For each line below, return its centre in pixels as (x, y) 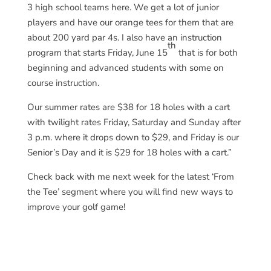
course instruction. (63, 83)
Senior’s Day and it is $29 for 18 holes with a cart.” (129, 152)
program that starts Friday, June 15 (97, 53)
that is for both (207, 53)
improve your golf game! (76, 207)
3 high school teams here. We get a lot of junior (123, 7)
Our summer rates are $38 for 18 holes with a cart (128, 107)
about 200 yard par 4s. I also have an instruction (124, 38)
